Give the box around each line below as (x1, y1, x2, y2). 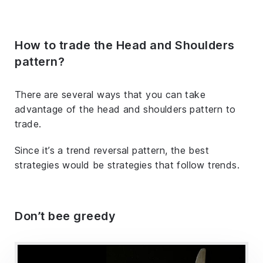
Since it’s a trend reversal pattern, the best (15, 144, 209, 156)
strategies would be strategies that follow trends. (15, 159, 240, 171)
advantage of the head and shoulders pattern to (15, 103, 236, 115)
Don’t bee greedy (15, 208, 116, 223)
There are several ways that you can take (15, 88, 205, 100)
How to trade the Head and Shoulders (15, 38, 235, 52)
